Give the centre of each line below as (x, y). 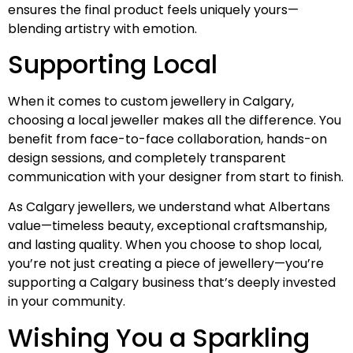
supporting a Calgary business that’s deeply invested (172, 283)
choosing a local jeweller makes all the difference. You (175, 121)
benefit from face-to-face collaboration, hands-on (167, 139)
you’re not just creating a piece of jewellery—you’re (166, 264)
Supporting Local (113, 65)
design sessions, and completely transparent (147, 158)
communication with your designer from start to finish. (176, 177)
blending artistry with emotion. (102, 28)
